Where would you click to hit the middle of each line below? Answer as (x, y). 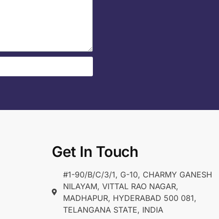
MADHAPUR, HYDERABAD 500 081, (130, 198)
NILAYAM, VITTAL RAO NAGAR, (120, 186)
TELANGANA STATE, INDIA (113, 209)
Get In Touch (95, 151)
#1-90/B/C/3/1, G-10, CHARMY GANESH (137, 174)
